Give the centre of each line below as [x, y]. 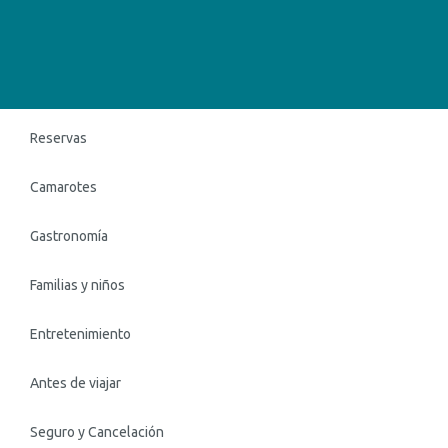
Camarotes [63, 187]
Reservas [58, 138]
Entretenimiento [80, 334]
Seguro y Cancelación [97, 432]
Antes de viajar [75, 383]
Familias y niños [77, 285]
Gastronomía [69, 236]
